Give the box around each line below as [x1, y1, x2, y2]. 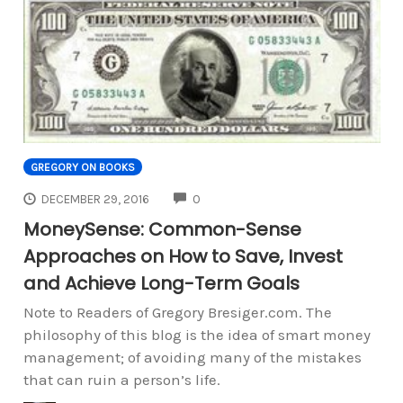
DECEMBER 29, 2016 [41, 192, 150, 206]
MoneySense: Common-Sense [22, 216, 301, 242]
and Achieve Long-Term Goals [22, 270, 300, 296]
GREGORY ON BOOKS [30, 161, 135, 175]
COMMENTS [200, 190, 264, 204]
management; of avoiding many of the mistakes [22, 347, 362, 366]
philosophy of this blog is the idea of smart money [22, 325, 371, 344]
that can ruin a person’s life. [22, 370, 220, 389]
